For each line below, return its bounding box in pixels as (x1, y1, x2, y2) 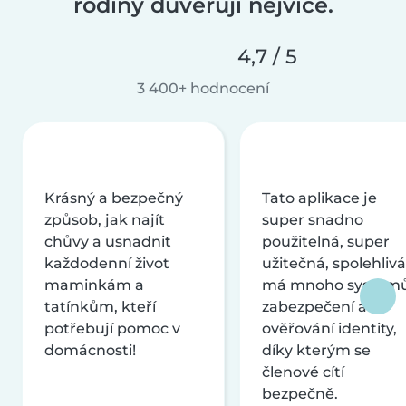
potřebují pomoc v (44, 319, 180, 337)
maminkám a (44, 275, 144, 294)
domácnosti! (44, 341, 136, 359)
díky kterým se (262, 341, 371, 359)
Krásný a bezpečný (44, 188, 183, 207)
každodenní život (44, 254, 169, 272)
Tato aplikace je (262, 188, 377, 207)
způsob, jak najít (44, 210, 165, 228)
